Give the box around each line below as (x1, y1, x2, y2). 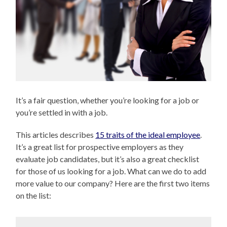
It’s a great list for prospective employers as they (16, 141, 184, 152)
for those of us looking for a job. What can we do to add (16, 166, 207, 176)
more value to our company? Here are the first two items (16, 178, 210, 188)
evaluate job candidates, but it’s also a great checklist (16, 154, 200, 164)
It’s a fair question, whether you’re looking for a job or (16, 95, 200, 105)
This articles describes (16, 129, 96, 139)
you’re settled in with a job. (16, 107, 108, 117)
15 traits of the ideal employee (95, 129, 201, 139)
